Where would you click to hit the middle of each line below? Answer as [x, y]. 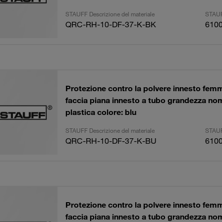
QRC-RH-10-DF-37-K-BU [111, 141]
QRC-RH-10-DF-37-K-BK [111, 24]
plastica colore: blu [101, 112]
